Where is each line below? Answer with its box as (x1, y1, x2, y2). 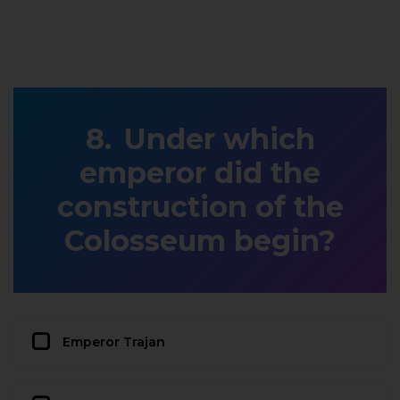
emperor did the (79, 154, 321, 190)
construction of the (56, 188, 344, 224)
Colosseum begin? (64, 222, 336, 258)
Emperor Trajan (62, 333, 165, 350)
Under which (123, 121, 315, 156)
